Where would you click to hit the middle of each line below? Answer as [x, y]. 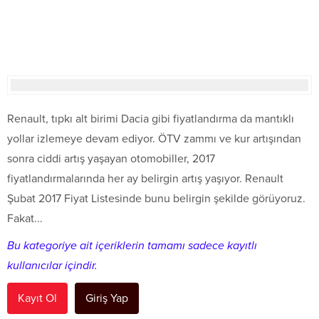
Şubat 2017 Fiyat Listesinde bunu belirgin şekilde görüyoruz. [156, 199]
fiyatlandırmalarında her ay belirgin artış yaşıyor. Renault [145, 179]
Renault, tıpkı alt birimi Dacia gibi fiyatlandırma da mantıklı [151, 119]
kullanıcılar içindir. [52, 266]
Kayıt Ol [37, 298]
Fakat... [25, 219]
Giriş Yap [107, 298]
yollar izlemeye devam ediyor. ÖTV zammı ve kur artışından [154, 139]
